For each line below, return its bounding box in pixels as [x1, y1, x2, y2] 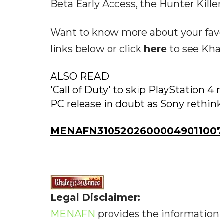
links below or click [50, 43, 144, 55]
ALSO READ [50, 70, 109, 82]
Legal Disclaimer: [50, 192, 140, 204]
